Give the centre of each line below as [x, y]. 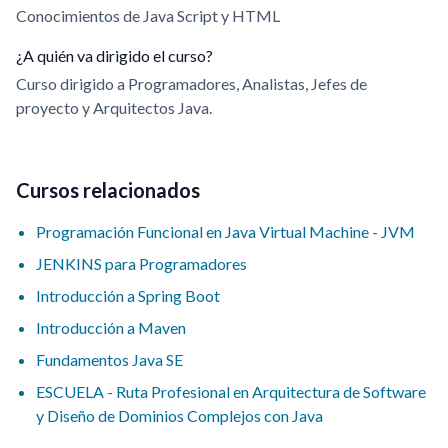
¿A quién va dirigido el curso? [114, 55]
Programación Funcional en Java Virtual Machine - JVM [225, 231]
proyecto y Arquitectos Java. [114, 107]
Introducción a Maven [111, 327]
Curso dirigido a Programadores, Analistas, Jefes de [191, 83]
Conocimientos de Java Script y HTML [148, 15]
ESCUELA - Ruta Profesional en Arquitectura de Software [231, 391]
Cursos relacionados [108, 190]
